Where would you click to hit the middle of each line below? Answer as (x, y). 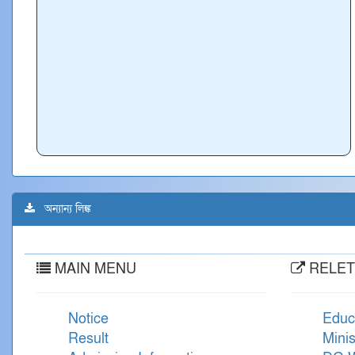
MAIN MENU (94, 269)
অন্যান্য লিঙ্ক (63, 209)
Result (88, 339)
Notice (88, 319)
